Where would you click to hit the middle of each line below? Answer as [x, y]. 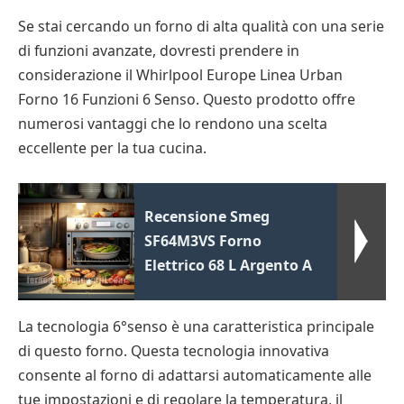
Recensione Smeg [207, 216]
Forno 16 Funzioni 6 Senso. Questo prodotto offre [187, 100]
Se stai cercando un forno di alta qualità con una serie [201, 27]
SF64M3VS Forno [203, 240]
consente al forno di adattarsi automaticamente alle [195, 375]
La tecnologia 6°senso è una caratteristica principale [196, 326]
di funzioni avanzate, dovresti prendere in [159, 51]
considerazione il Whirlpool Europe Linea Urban [180, 75]
